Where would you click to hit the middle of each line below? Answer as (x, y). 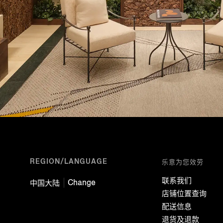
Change (82, 182)
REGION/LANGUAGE (69, 161)
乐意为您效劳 (182, 162)
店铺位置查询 (184, 193)
